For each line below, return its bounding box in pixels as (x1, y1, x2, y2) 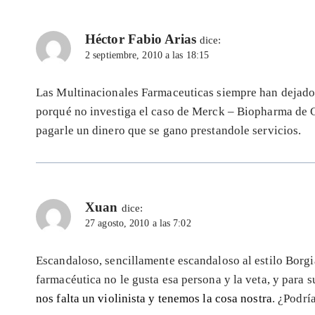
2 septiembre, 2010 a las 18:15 (85, 49, 210, 60)
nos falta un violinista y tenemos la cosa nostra (36, 291, 272, 305)
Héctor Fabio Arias (85, 31, 196, 46)
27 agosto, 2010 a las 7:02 (85, 217, 191, 229)
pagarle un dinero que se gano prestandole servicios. (36, 123, 302, 137)
